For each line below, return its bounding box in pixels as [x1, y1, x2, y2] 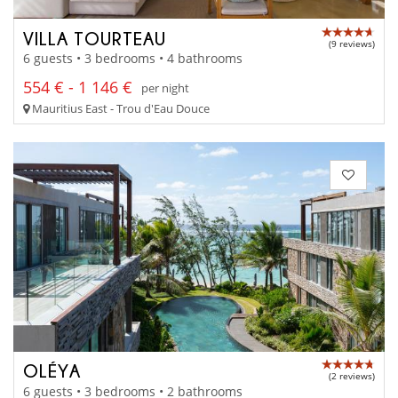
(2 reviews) [329, 370, 375, 383]
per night [141, 79, 189, 96]
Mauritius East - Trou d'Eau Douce [29, 100, 210, 117]
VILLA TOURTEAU [23, 28, 166, 48]
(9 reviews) [329, 36, 375, 50]
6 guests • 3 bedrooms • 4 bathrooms [23, 50, 243, 68]
